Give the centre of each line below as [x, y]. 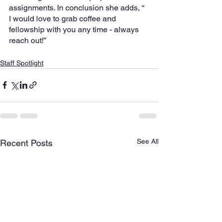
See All [148, 141]
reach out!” [28, 40]
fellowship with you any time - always [75, 29]
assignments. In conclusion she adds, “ [78, 7]
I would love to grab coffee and [63, 18]
